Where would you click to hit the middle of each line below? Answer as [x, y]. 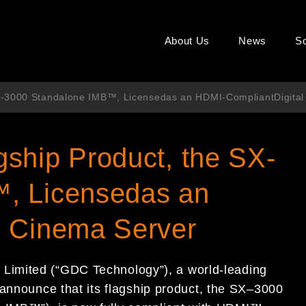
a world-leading [222, 270]
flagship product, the [165, 289]
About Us [187, 41]
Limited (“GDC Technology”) [86, 270]
